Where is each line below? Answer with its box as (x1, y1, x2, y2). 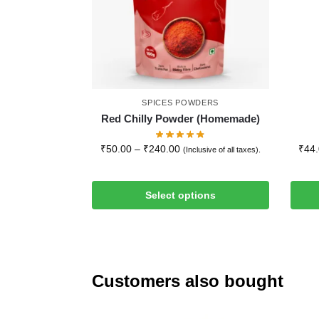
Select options (145, 189, 216, 201)
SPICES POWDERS (142, 98, 219, 107)
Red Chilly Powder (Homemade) (100, 112, 260, 125)
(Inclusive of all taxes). (182, 145, 261, 154)
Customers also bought (91, 271, 283, 291)
